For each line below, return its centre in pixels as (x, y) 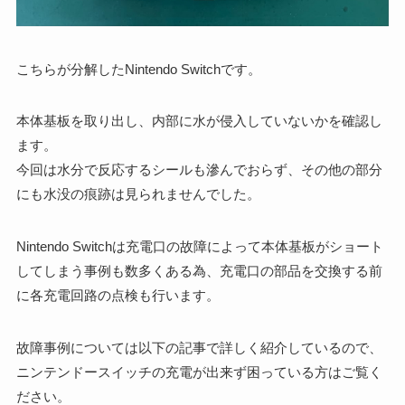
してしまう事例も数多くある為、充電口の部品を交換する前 (199, 271)
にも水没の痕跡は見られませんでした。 (138, 194)
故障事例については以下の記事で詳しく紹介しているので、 (199, 347)
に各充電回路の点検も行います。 (118, 296)
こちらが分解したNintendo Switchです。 (138, 69)
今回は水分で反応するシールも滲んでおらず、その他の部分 (199, 170)
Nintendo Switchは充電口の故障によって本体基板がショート (199, 247)
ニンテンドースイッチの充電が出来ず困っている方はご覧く (199, 372)
